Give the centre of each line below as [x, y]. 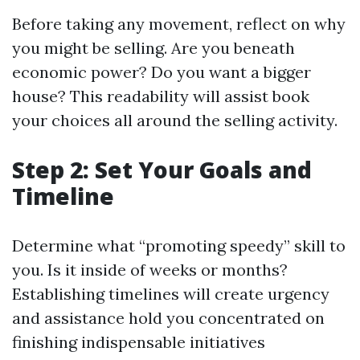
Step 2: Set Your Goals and [162, 170]
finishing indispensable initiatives [139, 342]
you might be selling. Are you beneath [153, 48]
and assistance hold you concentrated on [168, 318]
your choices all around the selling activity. [175, 120]
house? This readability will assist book [161, 96]
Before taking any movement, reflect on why [179, 24]
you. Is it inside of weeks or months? [150, 270]
